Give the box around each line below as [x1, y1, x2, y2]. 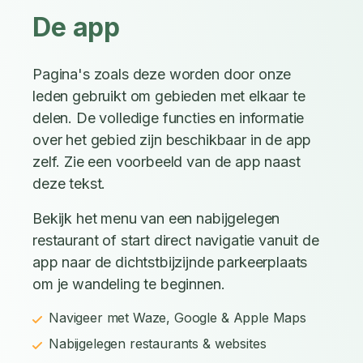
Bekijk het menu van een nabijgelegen [32, 210, 280, 228]
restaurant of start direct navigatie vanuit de [32, 232, 319, 250]
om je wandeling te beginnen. [32, 275, 225, 293]
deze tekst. [32, 175, 106, 193]
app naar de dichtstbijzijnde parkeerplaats [32, 254, 308, 271]
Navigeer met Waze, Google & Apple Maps [49, 310, 306, 327]
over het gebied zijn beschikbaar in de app [32, 131, 312, 149]
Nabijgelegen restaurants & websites [49, 335, 267, 352]
